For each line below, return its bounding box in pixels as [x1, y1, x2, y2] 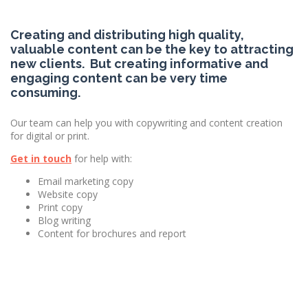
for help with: [74, 152, 132, 166]
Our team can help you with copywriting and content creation [10, 116, 283, 130]
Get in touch [10, 152, 71, 166]
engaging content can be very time [10, 71, 228, 86]
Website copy [38, 188, 98, 201]
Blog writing [38, 214, 91, 228]
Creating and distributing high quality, [10, 27, 244, 43]
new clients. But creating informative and [10, 56, 268, 71]
